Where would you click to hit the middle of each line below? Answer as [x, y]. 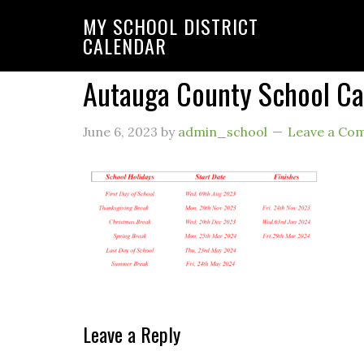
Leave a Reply [132, 334]
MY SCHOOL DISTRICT [171, 26]
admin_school [223, 132]
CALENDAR [125, 45]
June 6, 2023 [120, 132]
